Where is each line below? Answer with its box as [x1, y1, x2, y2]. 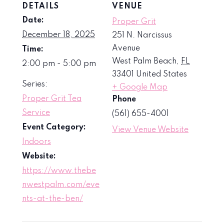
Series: [22, 80, 47, 88]
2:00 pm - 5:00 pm [22, 59, 96, 68]
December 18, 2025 [22, 30, 95, 39]
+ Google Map [112, 83, 167, 91]
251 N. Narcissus [112, 31, 172, 39]
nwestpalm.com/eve [22, 180, 99, 189]
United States [136, 70, 187, 78]
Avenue [112, 44, 140, 52]
